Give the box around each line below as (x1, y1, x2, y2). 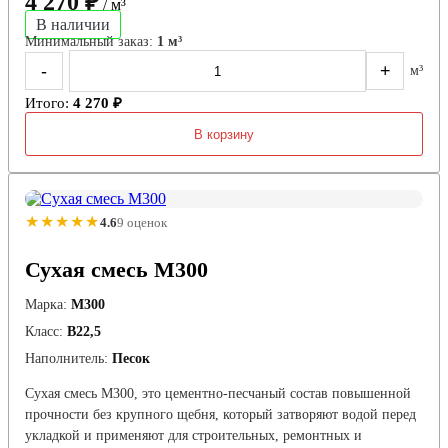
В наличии (36, 16, 110, 34)
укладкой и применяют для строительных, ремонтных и (25, 428, 362, 444)
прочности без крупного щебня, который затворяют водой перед (25, 407, 416, 423)
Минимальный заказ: (25, 34, 157, 50)
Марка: (25, 297, 67, 313)
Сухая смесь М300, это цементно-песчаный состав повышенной (25, 386, 411, 402)
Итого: (25, 95, 73, 112)
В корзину (194, 126, 254, 142)
